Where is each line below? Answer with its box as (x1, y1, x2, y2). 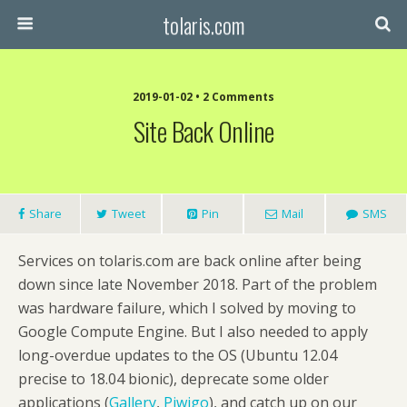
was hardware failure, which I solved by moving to (18, 298, 356, 318)
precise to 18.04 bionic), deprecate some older (18, 369, 329, 389)
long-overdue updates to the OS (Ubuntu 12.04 (18, 345, 337, 365)
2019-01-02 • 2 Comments (133, 89, 274, 104)
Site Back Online (133, 112, 274, 150)
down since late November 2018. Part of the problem (18, 274, 377, 294)
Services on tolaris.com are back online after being (18, 251, 362, 271)
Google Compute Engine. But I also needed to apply (18, 322, 368, 342)
